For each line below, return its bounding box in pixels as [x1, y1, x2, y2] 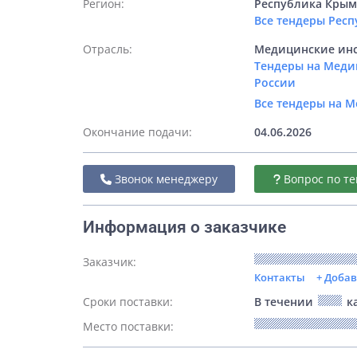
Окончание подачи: [83, 124, 192, 139]
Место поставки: [83, 319, 174, 334]
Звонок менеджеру [112, 171, 218, 186]
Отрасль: [83, 41, 132, 57]
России [254, 75, 296, 90]
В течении [254, 294, 317, 309]
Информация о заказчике [83, 218, 286, 237]
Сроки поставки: [83, 294, 173, 309]
